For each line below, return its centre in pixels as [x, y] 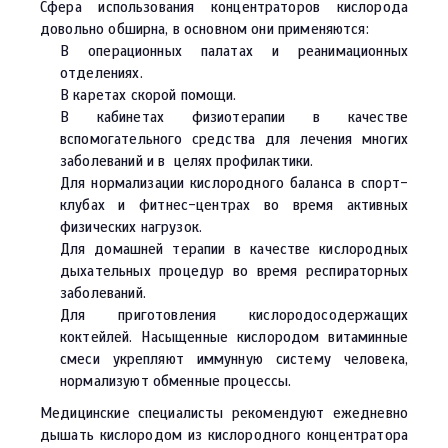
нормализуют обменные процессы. [176, 381]
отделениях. [101, 73]
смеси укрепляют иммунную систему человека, [234, 359]
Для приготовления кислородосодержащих [234, 315]
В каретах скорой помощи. [148, 95]
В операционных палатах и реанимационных [234, 51]
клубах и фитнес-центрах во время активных [234, 205]
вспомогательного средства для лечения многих [234, 139]
